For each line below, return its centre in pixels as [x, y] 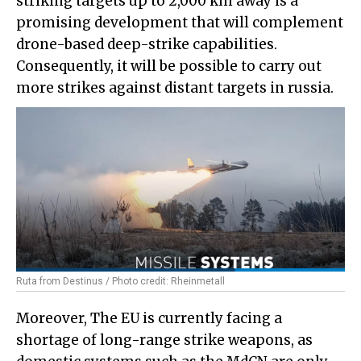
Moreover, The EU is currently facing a [149, 319]
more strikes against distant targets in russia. [175, 88]
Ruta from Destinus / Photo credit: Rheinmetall [120, 282]
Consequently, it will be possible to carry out [169, 66]
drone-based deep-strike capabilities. [147, 45]
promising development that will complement [180, 23]
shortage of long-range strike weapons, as [164, 340]
